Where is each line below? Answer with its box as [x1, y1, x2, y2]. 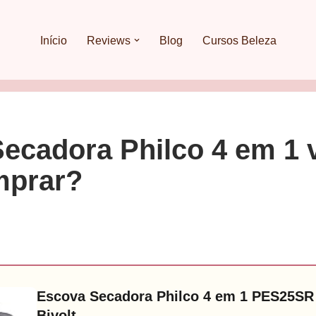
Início [39, 34, 67, 47]
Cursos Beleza [202, 34, 276, 47]
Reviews [86, 34, 130, 47]
